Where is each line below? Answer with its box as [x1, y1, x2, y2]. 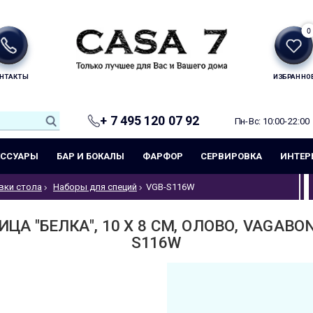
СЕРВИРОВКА [201, 150, 263, 161]
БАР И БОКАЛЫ [56, 150, 124, 161]
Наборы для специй [53, 181, 137, 192]
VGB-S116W [146, 181, 195, 192]
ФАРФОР [142, 150, 183, 161]
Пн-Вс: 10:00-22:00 [235, 115, 310, 126]
